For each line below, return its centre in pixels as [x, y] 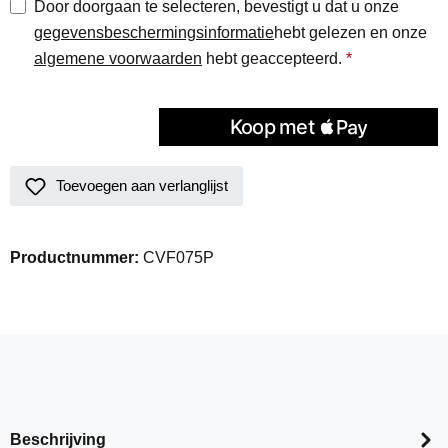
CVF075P [178, 257]
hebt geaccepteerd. [274, 58]
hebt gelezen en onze [352, 32]
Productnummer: [76, 257]
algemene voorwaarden [118, 58]
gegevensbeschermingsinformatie [154, 32]
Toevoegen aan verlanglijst [142, 185]
